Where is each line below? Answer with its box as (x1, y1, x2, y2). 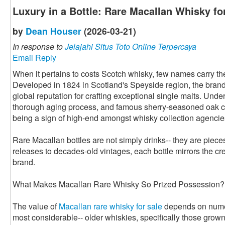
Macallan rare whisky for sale (59, 200, 162, 212)
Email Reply (13, 52, 56, 64)
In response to (13, 41, 65, 53)
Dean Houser (26, 25, 81, 38)
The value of (13, 200, 59, 212)
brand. (13, 156, 35, 168)
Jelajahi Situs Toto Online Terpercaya (65, 41, 196, 53)
